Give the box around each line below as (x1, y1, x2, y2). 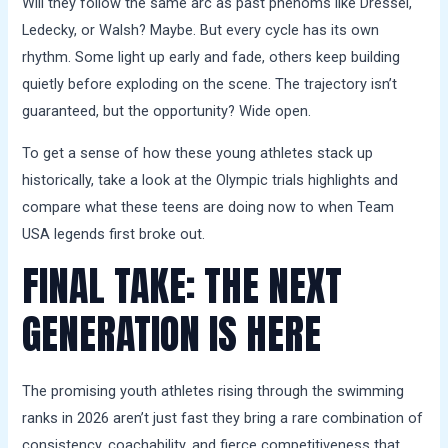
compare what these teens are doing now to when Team (22, 197, 395, 216)
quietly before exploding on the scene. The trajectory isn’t (22, 75, 398, 94)
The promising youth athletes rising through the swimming (22, 382, 405, 401)
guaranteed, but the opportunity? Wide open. (22, 102, 312, 121)
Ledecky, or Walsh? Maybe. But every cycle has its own (22, 21, 380, 40)
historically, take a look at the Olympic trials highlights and (22, 170, 399, 189)
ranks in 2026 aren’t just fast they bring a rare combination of (22, 409, 424, 428)
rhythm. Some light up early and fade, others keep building (22, 48, 401, 67)
